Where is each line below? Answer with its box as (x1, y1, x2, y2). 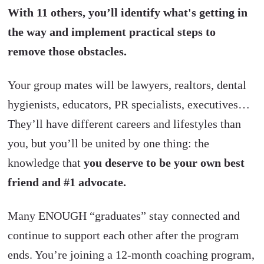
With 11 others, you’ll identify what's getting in (8, 5, 248, 19)
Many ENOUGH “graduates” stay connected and (8, 209, 240, 222)
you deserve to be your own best (84, 156, 245, 169)
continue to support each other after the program (8, 228, 240, 242)
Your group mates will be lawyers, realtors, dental (8, 78, 247, 91)
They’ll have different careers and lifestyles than (8, 117, 242, 130)
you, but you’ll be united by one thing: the (8, 136, 210, 150)
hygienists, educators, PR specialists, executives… (8, 97, 250, 111)
